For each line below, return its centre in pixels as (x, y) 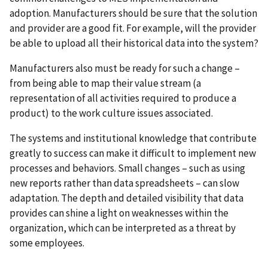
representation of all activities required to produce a (123, 98)
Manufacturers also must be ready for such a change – (125, 68)
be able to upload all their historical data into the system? (134, 43)
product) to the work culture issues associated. (111, 113)
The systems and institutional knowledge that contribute (133, 138)
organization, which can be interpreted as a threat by (123, 228)
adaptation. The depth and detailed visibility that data (127, 198)
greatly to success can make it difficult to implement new (133, 153)
